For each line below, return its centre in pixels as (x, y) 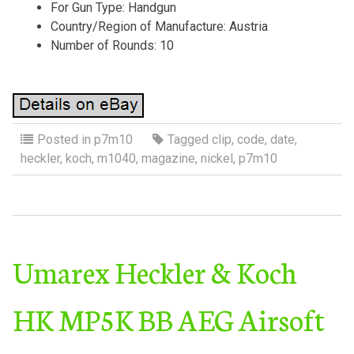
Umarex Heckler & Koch (154, 271)
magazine (168, 158)
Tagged (189, 139)
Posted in (65, 139)
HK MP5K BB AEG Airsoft (168, 318)
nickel (217, 158)
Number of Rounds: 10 (112, 45)
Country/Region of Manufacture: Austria (159, 26)
